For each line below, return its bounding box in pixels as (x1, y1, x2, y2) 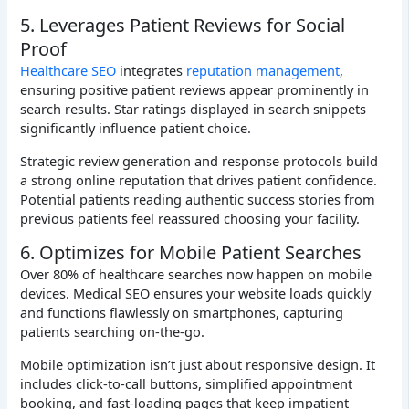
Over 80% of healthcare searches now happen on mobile (20, 265, 372, 284)
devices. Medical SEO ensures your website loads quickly (20, 284, 372, 303)
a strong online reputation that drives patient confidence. (20, 170, 378, 189)
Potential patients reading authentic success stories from (20, 189, 376, 208)
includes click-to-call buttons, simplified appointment (20, 374, 353, 393)
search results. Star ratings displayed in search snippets (20, 100, 367, 119)
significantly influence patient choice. (20, 119, 252, 138)
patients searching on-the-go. (20, 322, 205, 341)
